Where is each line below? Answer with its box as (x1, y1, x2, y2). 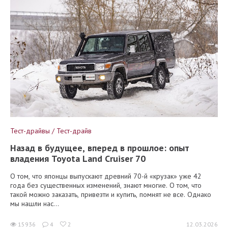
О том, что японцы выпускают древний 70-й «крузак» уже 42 (10, 171, 202, 181)
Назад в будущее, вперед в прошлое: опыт (10, 141, 189, 154)
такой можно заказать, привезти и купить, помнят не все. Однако (10, 189, 211, 199)
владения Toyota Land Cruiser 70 (10, 152, 146, 164)
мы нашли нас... (10, 198, 59, 208)
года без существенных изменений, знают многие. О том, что (10, 180, 202, 190)
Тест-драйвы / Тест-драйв (10, 126, 92, 135)
